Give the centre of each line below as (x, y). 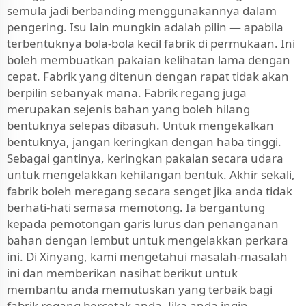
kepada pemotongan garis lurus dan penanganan (143, 224)
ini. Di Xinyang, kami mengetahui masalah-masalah (147, 256)
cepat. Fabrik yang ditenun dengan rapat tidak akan (148, 76)
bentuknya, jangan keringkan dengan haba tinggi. (144, 142)
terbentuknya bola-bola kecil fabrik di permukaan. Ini (151, 43)
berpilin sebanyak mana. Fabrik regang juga (127, 93)
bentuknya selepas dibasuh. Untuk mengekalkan (140, 125)
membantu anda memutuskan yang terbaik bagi (140, 289)
